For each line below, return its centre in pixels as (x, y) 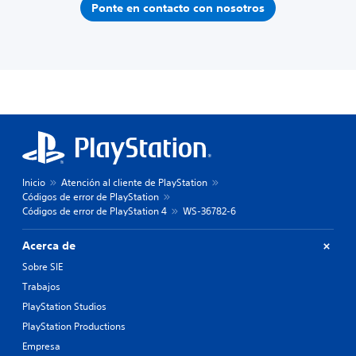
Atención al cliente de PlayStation (134, 182)
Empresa (41, 346)
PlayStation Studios (64, 306)
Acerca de (49, 246)
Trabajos (41, 286)
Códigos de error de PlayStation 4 (95, 211)
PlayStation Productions (74, 326)
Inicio (34, 182)
